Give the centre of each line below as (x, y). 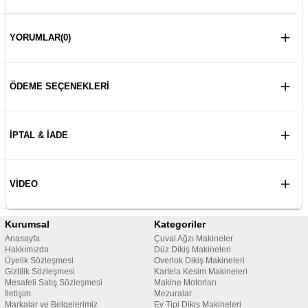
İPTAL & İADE (38, 135)
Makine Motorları (185, 283)
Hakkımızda (26, 250)
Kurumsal (27, 224)
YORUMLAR (35, 38)
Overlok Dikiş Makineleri (199, 261)
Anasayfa (22, 239)
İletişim (18, 294)
